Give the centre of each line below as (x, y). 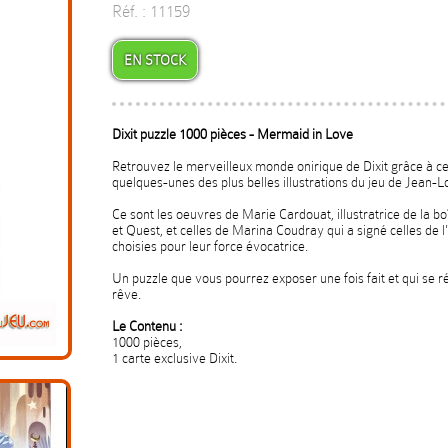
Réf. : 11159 (151, 11)
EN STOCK (155, 60)
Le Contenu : (147, 326)
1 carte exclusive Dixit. (174, 358)
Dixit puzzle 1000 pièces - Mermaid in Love (232, 134)
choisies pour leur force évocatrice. (210, 246)
